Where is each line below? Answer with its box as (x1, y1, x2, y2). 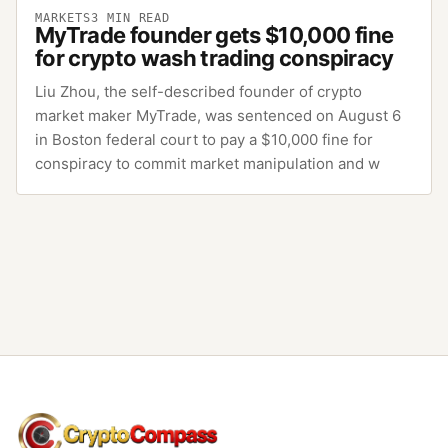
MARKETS (35, 10, 91, 25)
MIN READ (98, 10, 171, 25)
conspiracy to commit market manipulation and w (35, 153, 380, 173)
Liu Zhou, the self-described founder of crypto (35, 81, 362, 101)
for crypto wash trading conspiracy (35, 44, 394, 71)
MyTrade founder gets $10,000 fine (35, 21, 394, 48)
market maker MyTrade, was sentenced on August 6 (35, 105, 401, 125)
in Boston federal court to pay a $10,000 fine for (35, 129, 373, 149)
